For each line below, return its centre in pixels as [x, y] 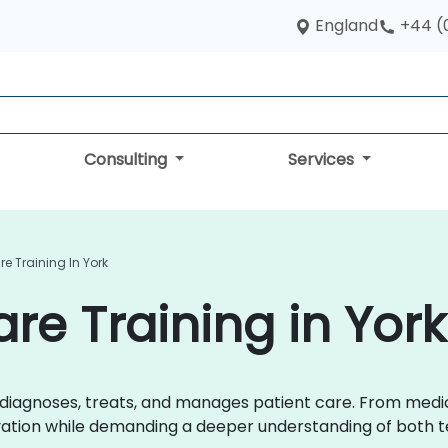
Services [322, 159]
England [346, 25]
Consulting [127, 159]
